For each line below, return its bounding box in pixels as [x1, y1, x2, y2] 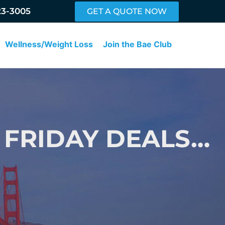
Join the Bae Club [103, 39, 172, 49]
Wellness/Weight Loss [5, 39, 93, 49]
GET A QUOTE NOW [87, 6, 167, 16]
